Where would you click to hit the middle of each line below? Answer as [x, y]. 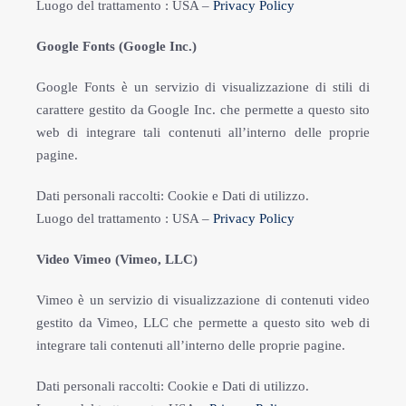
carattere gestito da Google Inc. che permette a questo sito [203, 110]
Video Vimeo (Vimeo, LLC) [117, 259]
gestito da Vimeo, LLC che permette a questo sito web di [203, 323]
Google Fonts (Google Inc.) [116, 46]
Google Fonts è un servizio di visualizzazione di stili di [203, 87]
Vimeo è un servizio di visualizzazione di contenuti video [203, 300]
